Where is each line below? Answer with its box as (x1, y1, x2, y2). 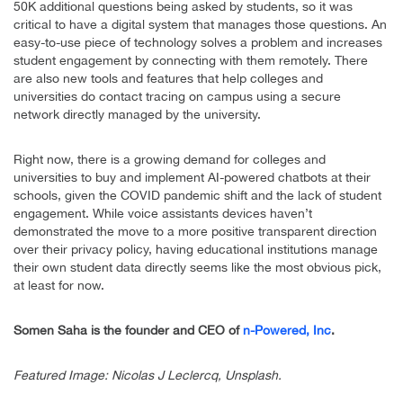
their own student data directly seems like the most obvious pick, (13, 260, 381, 275)
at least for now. (13, 278, 104, 293)
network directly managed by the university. (13, 107, 261, 122)
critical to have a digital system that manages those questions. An (13, 17, 387, 32)
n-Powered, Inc (243, 323, 331, 338)
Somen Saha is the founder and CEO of (13, 323, 243, 338)
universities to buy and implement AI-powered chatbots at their (13, 170, 371, 185)
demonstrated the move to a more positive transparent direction (13, 224, 377, 239)
